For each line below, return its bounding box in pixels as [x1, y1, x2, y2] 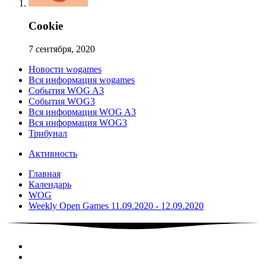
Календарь [28, 179, 71, 189]
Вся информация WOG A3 [28, 106, 136, 117]
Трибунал [28, 128, 67, 138]
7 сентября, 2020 [28, 43, 95, 54]
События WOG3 [28, 96, 95, 106]
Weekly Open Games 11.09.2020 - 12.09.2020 [28, 200, 204, 211]
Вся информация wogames [28, 74, 135, 85]
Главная [28, 168, 61, 179]
